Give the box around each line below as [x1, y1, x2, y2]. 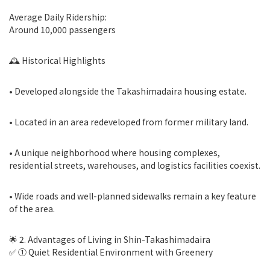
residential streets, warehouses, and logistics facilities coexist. [9, 159, 260, 171]
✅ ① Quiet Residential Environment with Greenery [9, 246, 213, 258]
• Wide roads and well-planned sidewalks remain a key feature [9, 190, 256, 202]
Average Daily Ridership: [9, 11, 107, 23]
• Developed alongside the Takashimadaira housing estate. [9, 85, 246, 97]
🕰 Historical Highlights [9, 54, 105, 66]
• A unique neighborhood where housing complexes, [9, 146, 220, 159]
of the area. [9, 202, 55, 215]
